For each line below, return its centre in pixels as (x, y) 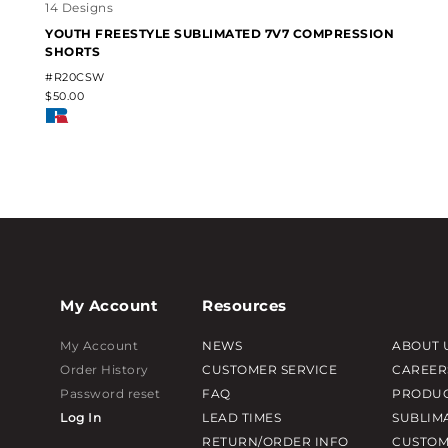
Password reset (110, 393)
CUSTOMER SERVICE (270, 369)
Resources (244, 305)
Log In (81, 417)
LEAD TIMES (242, 417)
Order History (104, 369)
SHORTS (73, 51)
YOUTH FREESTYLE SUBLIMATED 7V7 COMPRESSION (220, 33)
